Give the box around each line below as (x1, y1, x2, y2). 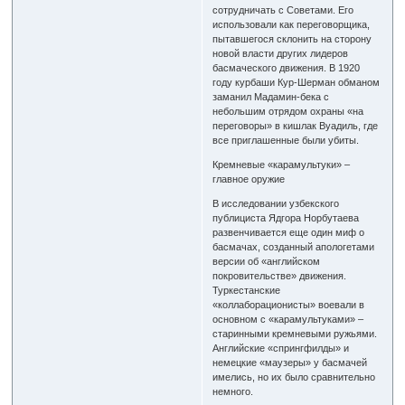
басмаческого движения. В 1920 (212, 61, 361, 73)
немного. (212, 385, 254, 397)
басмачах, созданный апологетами (212, 240, 375, 252)
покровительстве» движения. (212, 269, 347, 281)
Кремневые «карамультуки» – (212, 158, 351, 170)
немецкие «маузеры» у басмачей (212, 356, 368, 368)
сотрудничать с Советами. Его (212, 4, 354, 15)
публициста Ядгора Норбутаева (212, 212, 360, 223)
